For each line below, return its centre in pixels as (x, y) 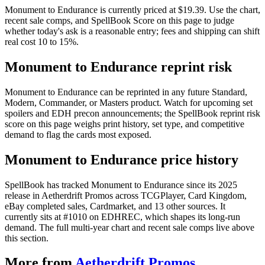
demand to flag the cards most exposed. (78, 134)
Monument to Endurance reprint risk (118, 67)
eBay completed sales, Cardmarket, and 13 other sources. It (115, 206)
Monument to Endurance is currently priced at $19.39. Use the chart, (132, 9)
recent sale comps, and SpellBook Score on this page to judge (119, 20)
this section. (27, 238)
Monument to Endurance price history (122, 159)
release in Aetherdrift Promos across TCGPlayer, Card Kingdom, (126, 195)
